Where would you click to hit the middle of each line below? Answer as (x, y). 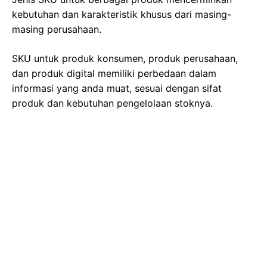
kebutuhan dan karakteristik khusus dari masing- (122, 14)
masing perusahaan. (57, 29)
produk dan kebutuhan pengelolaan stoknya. (112, 103)
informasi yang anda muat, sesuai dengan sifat (117, 88)
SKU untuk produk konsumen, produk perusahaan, (125, 58)
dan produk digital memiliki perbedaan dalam (114, 73)
